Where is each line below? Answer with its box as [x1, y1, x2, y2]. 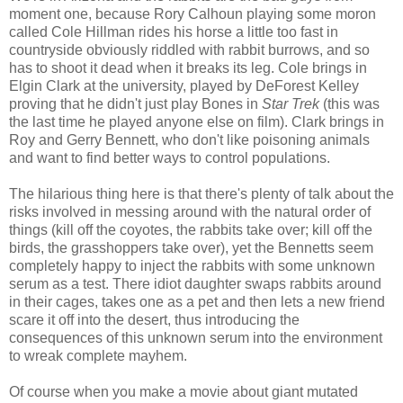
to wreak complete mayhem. [9, 347, 187, 363]
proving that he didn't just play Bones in [9, 95, 262, 112]
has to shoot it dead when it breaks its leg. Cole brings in [9, 59, 367, 76]
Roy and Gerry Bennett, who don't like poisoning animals [9, 131, 370, 148]
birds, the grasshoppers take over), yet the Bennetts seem [9, 239, 373, 255]
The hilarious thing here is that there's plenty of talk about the [9, 185, 394, 201]
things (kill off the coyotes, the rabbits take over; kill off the [9, 221, 372, 237]
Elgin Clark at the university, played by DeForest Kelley [9, 77, 359, 94]
